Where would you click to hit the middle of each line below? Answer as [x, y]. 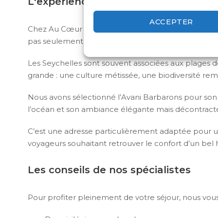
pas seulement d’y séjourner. [81, 41]
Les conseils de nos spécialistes [109, 170]
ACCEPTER [171, 21]
